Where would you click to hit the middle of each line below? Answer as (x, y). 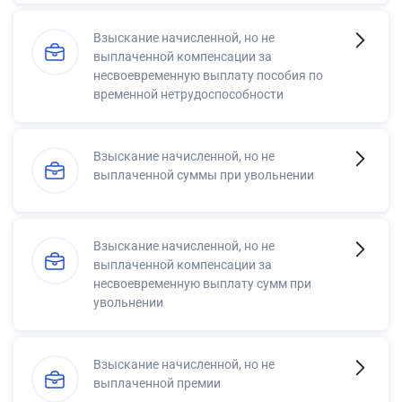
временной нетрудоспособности (188, 94)
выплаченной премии (157, 384)
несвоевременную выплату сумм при (202, 284)
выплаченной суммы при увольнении (204, 175)
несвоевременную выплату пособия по (208, 75)
